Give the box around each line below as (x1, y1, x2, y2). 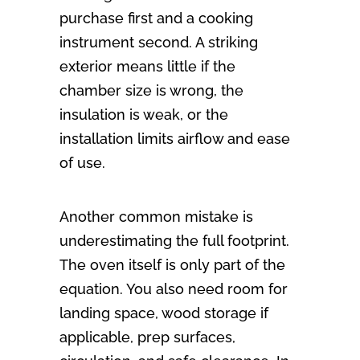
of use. (59, 154, 105, 172)
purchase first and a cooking (59, 10, 253, 27)
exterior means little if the (59, 58, 235, 76)
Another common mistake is (59, 208, 253, 226)
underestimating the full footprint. (59, 232, 289, 250)
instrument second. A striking (59, 34, 258, 51)
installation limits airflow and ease (59, 130, 290, 148)
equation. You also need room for (59, 280, 288, 298)
